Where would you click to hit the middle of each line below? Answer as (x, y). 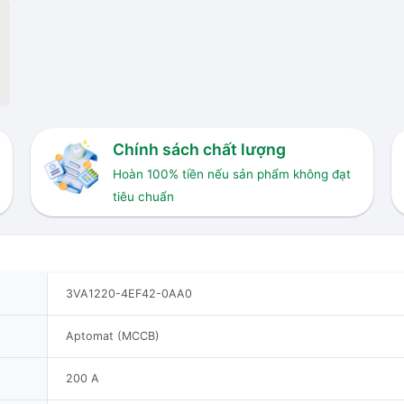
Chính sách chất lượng (199, 150)
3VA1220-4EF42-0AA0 (129, 293)
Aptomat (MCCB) (113, 335)
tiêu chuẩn (143, 197)
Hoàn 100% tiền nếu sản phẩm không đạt (231, 174)
